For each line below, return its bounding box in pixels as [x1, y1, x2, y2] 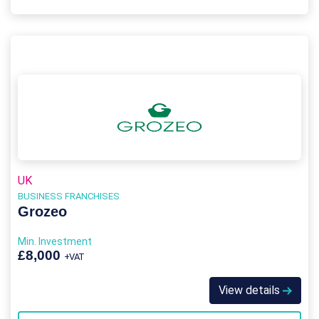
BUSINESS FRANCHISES [18, 191, 120, 202]
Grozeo [18, 204, 67, 219]
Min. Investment [18, 236, 92, 247]
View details [219, 283, 283, 297]
